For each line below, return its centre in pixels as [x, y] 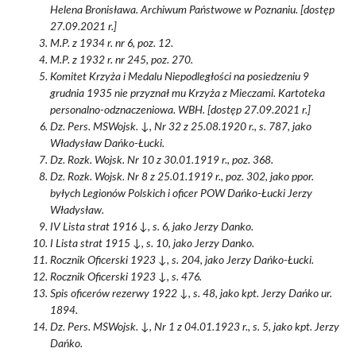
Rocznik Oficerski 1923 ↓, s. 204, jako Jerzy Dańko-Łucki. [182, 261]
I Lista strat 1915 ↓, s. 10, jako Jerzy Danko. [152, 244]
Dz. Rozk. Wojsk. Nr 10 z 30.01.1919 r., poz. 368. [162, 161]
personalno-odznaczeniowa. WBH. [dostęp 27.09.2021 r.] [180, 110]
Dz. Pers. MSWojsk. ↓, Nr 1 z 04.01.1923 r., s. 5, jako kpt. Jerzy [195, 327]
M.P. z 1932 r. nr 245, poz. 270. [122, 60]
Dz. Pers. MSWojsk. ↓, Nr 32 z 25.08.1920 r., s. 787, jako [181, 127]
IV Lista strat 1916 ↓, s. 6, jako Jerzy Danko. [152, 227]
